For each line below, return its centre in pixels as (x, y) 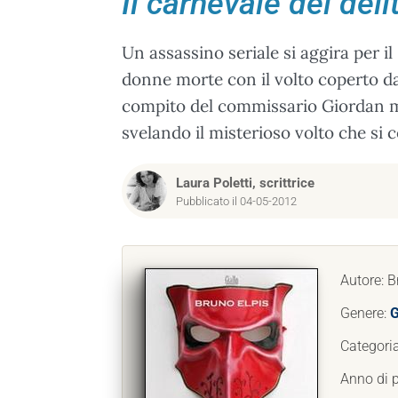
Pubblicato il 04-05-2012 (236, 201)
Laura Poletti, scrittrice (245, 183)
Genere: (365, 313)
